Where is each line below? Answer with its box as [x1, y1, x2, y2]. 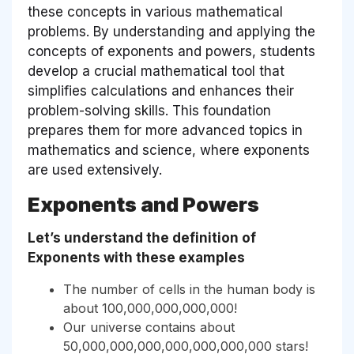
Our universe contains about [63, 318, 235, 335]
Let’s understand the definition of [28, 229, 256, 246]
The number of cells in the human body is [63, 281, 315, 297]
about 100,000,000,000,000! [63, 299, 237, 316]
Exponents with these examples [28, 249, 245, 265]
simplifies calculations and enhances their [28, 82, 294, 99]
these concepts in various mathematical [28, 3, 283, 20]
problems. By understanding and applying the [28, 23, 315, 40]
